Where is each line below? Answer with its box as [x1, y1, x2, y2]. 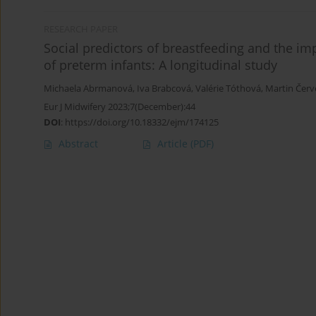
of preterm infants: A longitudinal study [44, 56, 277, 74]
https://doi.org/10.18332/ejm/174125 [65, 116, 219, 129]
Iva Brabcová [137, 83, 191, 95]
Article [157, 137, 190, 151]
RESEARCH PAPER [44, 23, 118, 36]
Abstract [59, 137, 98, 151]
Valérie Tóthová [195, 83, 261, 95]
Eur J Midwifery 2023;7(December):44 [44, 100, 195, 114]
